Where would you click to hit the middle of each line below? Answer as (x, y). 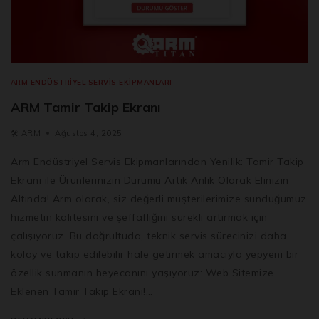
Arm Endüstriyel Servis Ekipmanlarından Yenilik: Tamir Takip (157, 161)
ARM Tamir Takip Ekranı (86, 107)
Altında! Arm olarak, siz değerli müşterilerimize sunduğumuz (159, 198)
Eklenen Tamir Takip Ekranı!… (82, 291)
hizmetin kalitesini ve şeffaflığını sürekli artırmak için (139, 217)
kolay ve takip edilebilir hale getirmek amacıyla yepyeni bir (155, 254)
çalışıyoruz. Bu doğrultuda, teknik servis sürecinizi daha (149, 235)
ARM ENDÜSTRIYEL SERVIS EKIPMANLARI (91, 82)
